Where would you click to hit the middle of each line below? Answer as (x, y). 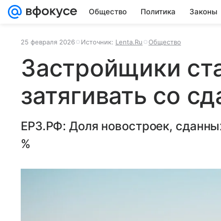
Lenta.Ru (129, 42)
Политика (158, 12)
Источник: (98, 42)
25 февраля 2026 (48, 42)
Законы (203, 12)
